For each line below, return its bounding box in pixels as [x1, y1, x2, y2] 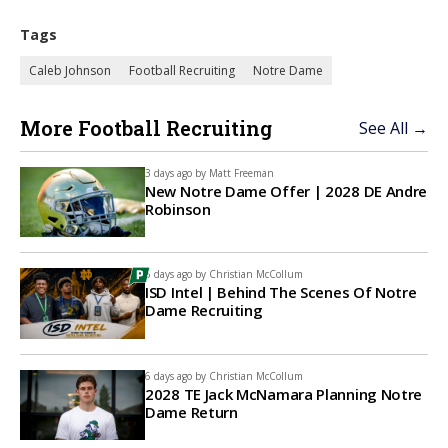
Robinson [145, 199, 211, 219]
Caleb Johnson [29, 62, 111, 79]
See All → [359, 117, 428, 139]
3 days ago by [145, 166, 206, 180]
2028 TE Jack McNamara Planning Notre [145, 383, 423, 404]
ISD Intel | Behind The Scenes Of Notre [145, 282, 417, 303]
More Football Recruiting [20, 115, 272, 141]
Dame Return [145, 401, 238, 422]
